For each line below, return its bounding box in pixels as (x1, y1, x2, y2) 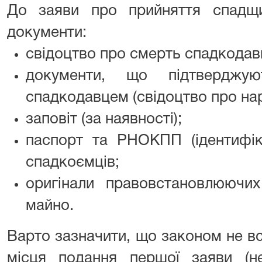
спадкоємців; (26, 156, 119, 170)
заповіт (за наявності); (26, 112, 182, 126)
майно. (26, 199, 74, 213)
